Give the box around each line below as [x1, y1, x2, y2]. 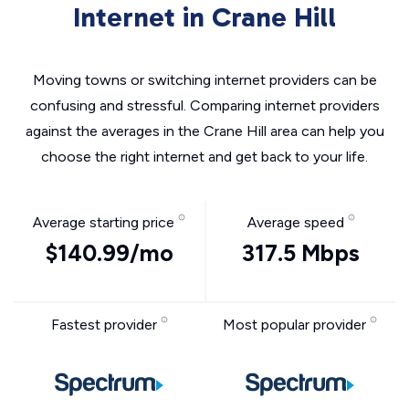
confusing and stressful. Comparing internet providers [29, 97, 380, 114]
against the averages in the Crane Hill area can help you [25, 122, 384, 140]
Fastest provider [50, 316, 161, 333]
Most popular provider [223, 316, 370, 333]
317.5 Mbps [242, 239, 360, 267]
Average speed [246, 214, 348, 231]
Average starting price [33, 214, 178, 231]
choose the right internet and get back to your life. [41, 148, 368, 165]
